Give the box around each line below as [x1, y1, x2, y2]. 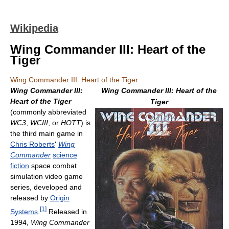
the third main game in [10, 129, 83, 138]
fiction [10, 162, 29, 170]
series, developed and [10, 183, 82, 191]
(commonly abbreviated [10, 108, 86, 116]
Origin [50, 194, 70, 202]
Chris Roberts [10, 140, 55, 148]
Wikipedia [10, 22, 58, 34]
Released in [47, 207, 87, 216]
